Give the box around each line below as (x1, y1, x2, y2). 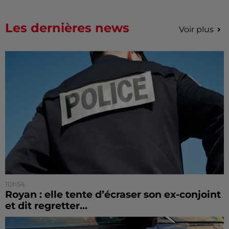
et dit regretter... (5, 199, 87, 212)
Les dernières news (5, 20, 129, 36)
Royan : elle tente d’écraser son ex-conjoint (5, 188, 221, 200)
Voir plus (179, 25, 214, 35)
